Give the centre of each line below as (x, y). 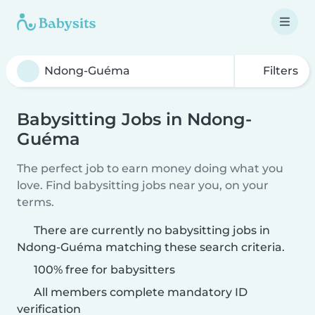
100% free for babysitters (103, 270)
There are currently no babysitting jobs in (152, 230)
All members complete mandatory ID (139, 292)
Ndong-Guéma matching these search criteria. (151, 247)
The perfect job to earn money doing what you (150, 168)
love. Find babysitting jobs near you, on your (143, 185)
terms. (36, 202)
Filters (279, 71)
